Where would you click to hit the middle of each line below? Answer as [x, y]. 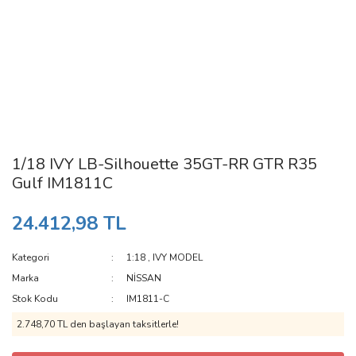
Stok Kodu [35, 299]
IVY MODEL [178, 257]
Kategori [31, 257]
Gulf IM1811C [62, 183]
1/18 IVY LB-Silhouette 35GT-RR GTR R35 [164, 164]
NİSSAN [144, 278]
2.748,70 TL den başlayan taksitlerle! [98, 324]
